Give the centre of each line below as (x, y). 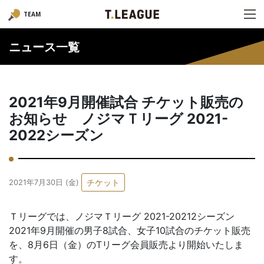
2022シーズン (63, 135)
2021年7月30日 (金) (44, 182)
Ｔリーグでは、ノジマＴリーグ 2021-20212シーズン (122, 216)
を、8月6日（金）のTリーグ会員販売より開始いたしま (126, 245)
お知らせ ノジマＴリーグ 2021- (118, 119)
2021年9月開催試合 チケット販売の (126, 102)
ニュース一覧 (44, 47)
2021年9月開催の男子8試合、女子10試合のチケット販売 (130, 230)
